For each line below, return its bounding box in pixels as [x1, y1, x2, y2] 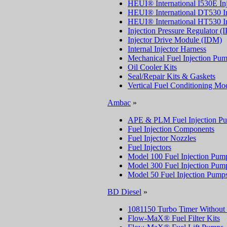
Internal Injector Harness [128, 44, 206, 53]
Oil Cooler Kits [128, 62, 177, 71]
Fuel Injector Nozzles [128, 133, 196, 142]
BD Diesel [107, 187, 141, 196]
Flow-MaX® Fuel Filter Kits [128, 213, 220, 222]
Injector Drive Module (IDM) [128, 35, 222, 44]
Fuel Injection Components [128, 124, 214, 133]
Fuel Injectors [128, 142, 171, 152]
